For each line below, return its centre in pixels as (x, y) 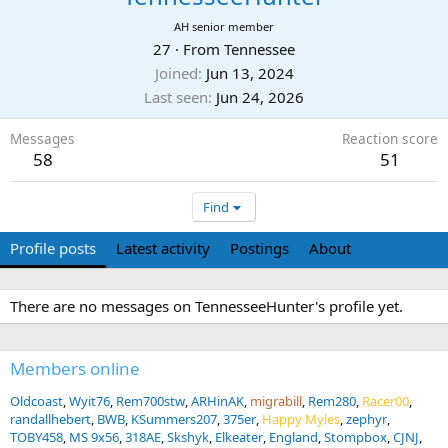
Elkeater (239, 437)
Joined (176, 73)
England (293, 437)
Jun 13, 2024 (249, 73)
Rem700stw (150, 401)
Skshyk (188, 437)
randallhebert (50, 419)
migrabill (276, 401)
